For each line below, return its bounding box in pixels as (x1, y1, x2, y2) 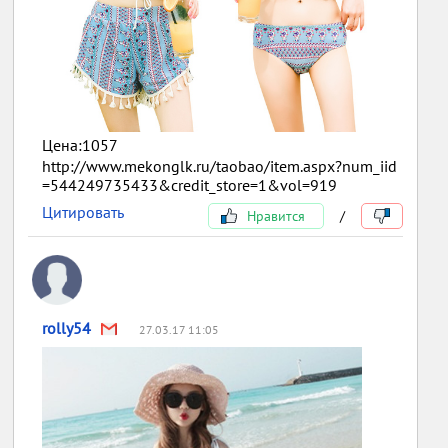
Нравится (242, 206, 305, 225)
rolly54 (42, 317, 92, 338)
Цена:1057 (42, 134, 119, 155)
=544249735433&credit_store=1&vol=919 (42, 174, 338, 195)
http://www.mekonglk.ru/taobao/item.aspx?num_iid (42, 155, 398, 176)
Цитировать (42, 201, 125, 222)
